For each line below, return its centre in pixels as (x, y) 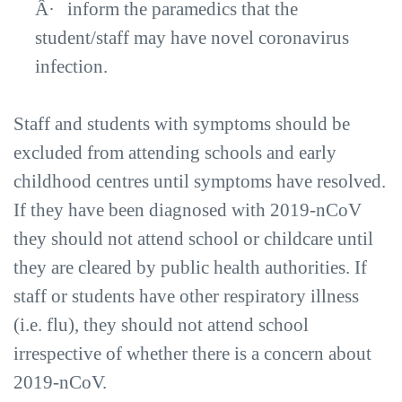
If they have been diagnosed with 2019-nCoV (188, 210)
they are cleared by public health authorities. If (190, 267)
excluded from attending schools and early (175, 153)
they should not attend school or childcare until (193, 239)
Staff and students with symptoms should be (182, 124)
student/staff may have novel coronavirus (192, 38)
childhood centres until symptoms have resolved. (200, 181)
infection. (71, 66)
